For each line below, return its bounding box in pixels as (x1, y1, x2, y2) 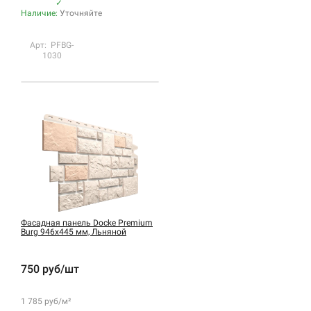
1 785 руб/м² (21, 296, 71, 306)
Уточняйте (60, 8, 102, 18)
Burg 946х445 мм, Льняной (21, 226, 126, 237)
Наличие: (21, 8, 60, 18)
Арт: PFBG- (30, 40, 74, 50)
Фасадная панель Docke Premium (21, 217, 153, 228)
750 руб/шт (21, 262, 79, 276)
